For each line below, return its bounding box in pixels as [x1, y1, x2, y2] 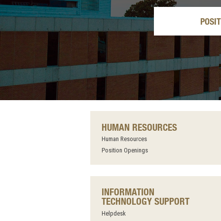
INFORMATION [101, 186, 154, 198]
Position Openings [101, 146, 148, 154]
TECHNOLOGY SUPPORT [101, 195, 189, 207]
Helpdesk [101, 209, 126, 217]
